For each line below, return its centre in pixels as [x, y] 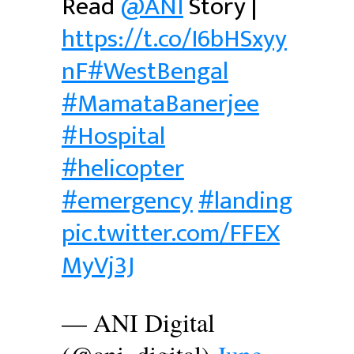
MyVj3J [98, 265]
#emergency [127, 201]
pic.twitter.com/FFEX [170, 233]
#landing [245, 201]
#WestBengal [158, 71]
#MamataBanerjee [160, 104]
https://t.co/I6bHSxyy [174, 39]
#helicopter [122, 168]
